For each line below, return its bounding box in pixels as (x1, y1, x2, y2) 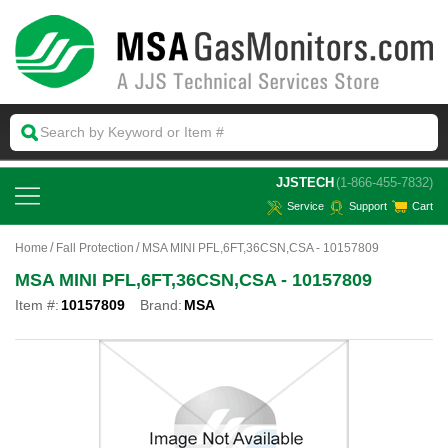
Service (287, 200, 324, 213)
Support (349, 200, 387, 213)
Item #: (15, 296, 59, 313)
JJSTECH (276, 174, 334, 190)
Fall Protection (56, 240, 134, 255)
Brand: (140, 296, 182, 313)
